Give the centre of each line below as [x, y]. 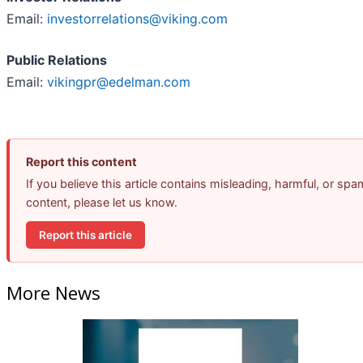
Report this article [85, 235]
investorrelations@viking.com [137, 19]
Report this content [81, 162]
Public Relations [57, 60]
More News [53, 292]
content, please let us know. [102, 203]
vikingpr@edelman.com [119, 82]
